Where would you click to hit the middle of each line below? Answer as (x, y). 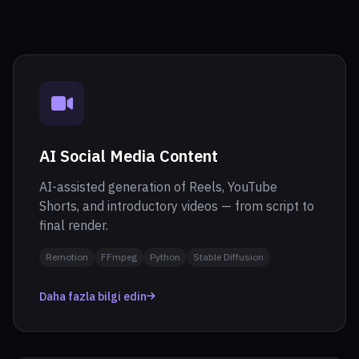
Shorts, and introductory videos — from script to (177, 206)
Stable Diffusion (228, 257)
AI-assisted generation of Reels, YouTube (158, 187)
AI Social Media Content (129, 156)
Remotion (67, 257)
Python (165, 257)
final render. (74, 225)
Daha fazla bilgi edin (93, 296)
